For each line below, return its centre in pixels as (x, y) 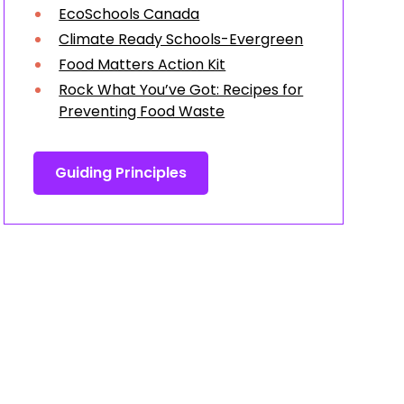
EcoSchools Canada (129, 14)
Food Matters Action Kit (142, 64)
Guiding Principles (121, 173)
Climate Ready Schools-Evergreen (181, 39)
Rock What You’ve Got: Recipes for (181, 90)
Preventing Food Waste (142, 111)
